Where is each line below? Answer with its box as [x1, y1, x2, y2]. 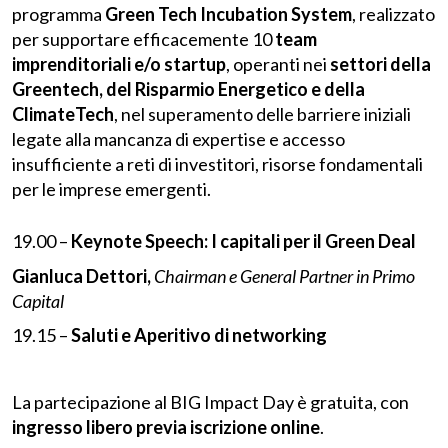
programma [12, 2, 105, 25]
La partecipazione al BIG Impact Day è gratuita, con [12, 390, 409, 413]
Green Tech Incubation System [105, 2, 352, 25]
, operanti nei [226, 52, 330, 75]
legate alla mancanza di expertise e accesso [12, 127, 345, 150]
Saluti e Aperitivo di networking [68, 324, 327, 347]
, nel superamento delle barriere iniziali [114, 102, 411, 125]
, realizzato [352, 2, 435, 25]
